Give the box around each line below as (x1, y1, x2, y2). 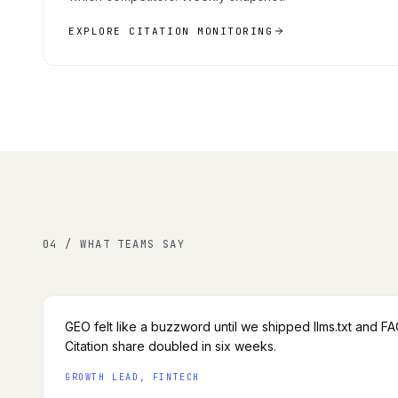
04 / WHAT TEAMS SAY (43, 236, 186, 251)
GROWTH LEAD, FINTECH (65, 370, 200, 383)
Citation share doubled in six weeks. (65, 338, 276, 354)
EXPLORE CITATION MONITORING (68, 24, 274, 37)
